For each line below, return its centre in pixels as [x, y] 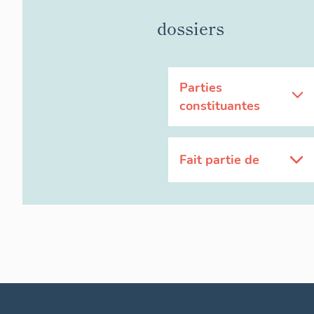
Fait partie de [219, 160]
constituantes [220, 106]
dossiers [191, 28]
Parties [201, 88]
